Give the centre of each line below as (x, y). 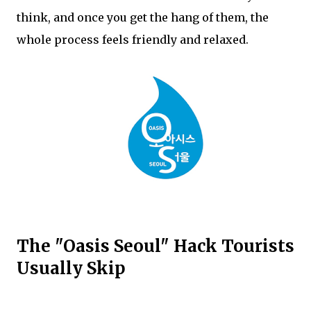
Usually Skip (71, 268)
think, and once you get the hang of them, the (143, 17)
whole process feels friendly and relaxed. (133, 40)
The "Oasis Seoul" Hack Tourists (155, 246)
